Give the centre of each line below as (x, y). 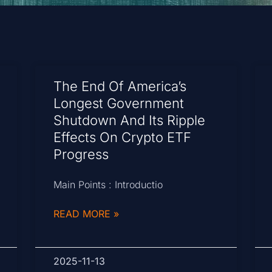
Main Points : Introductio (108, 185)
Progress (81, 155)
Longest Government (119, 104)
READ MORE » (87, 214)
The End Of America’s (120, 87)
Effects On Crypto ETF (123, 138)
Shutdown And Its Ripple (130, 121)
